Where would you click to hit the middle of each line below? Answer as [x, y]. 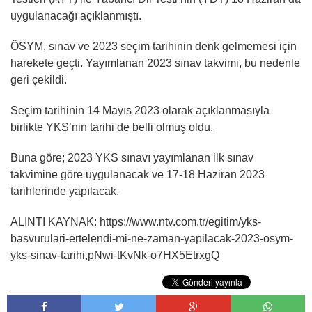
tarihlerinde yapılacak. [65, 192]
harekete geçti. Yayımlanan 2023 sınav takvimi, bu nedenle [155, 63]
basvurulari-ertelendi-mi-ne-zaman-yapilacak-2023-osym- [152, 239]
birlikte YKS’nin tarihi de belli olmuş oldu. [112, 127]
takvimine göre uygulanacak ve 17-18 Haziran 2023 [138, 175]
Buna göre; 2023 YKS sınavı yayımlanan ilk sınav [132, 158]
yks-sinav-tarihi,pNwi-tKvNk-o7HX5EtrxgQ [115, 256]
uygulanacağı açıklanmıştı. [76, 16]
